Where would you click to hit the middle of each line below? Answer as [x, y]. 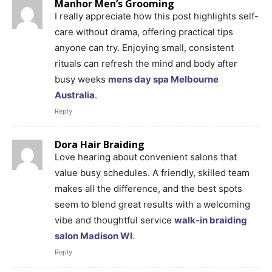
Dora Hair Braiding [100, 144]
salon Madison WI [93, 236]
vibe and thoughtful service [114, 220]
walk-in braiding [211, 220]
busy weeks [81, 79]
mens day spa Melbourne [163, 79]
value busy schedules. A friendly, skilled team [152, 172]
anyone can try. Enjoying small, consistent [144, 47]
